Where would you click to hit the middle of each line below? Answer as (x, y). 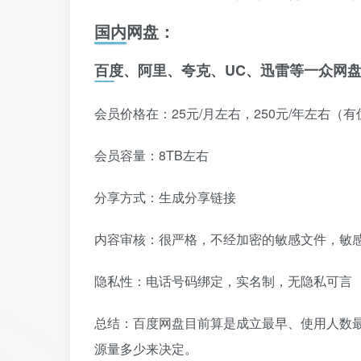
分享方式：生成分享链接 (165, 197)
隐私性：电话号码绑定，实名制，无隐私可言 (223, 281)
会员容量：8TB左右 (151, 156)
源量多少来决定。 (146, 349)
